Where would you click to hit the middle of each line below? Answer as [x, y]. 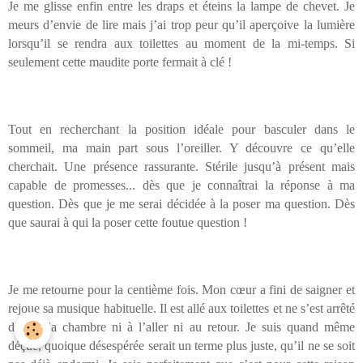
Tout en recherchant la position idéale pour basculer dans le [181, 130]
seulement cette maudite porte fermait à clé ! [120, 62]
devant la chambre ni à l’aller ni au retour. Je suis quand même [181, 327]
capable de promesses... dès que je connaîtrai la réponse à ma [181, 186]
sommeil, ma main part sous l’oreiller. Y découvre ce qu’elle [181, 148]
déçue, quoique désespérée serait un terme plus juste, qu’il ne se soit [181, 346]
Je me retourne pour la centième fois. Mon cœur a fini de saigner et [181, 290]
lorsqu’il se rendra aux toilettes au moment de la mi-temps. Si [181, 44]
